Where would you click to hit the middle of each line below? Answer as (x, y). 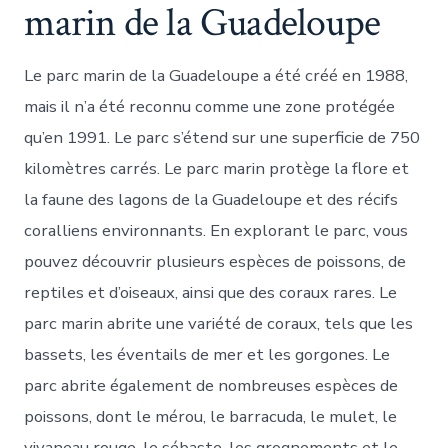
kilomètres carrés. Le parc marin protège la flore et (217, 168)
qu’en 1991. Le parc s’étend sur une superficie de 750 (222, 137)
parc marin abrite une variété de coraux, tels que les (219, 323)
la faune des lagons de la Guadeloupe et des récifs (211, 199)
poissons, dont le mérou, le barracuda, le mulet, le (211, 416)
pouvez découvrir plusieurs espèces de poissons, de (215, 261)
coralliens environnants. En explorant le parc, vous (216, 230)
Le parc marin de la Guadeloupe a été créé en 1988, (216, 75)
